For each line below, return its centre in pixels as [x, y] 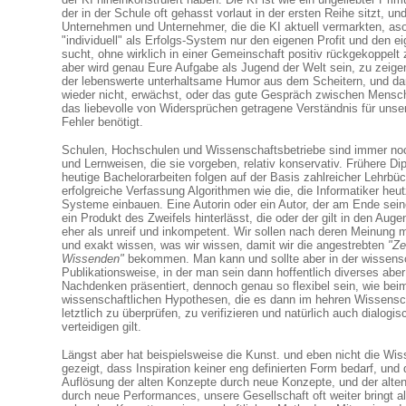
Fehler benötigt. [102, 122]
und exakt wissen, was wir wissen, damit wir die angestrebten [225, 245]
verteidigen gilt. [101, 327]
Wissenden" [95, 259]
